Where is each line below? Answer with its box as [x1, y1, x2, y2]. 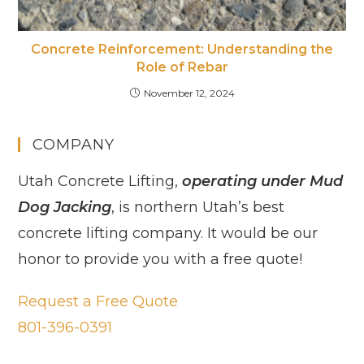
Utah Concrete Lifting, [18, 171, 183, 190]
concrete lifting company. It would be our [18, 223, 318, 242]
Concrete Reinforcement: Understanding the [31, 41, 333, 57]
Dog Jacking [18, 197, 112, 216]
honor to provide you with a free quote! [18, 249, 303, 268]
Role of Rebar [136, 58, 228, 75]
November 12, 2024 [143, 86, 235, 99]
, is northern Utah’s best [111, 197, 285, 216]
